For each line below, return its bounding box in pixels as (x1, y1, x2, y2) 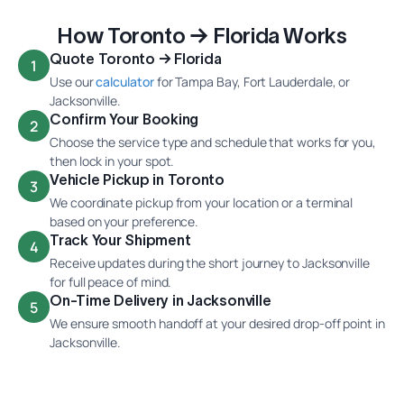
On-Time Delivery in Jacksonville (50, 292, 271, 309)
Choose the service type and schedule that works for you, (50, 133, 377, 151)
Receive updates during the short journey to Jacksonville (50, 254, 371, 272)
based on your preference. (50, 213, 199, 231)
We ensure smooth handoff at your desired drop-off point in (50, 315, 385, 333)
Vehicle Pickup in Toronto (50, 171, 225, 188)
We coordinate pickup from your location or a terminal (50, 194, 353, 212)
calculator (96, 73, 154, 91)
